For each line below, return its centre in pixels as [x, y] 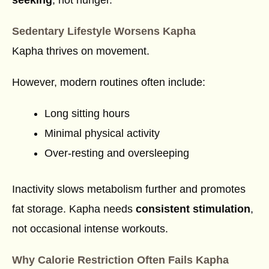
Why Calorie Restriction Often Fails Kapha [120, 260]
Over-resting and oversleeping [117, 153]
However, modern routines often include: [109, 83]
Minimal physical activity [102, 134]
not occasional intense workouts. [90, 229]
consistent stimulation [193, 209]
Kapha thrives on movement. [81, 51]
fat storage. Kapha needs [74, 209]
